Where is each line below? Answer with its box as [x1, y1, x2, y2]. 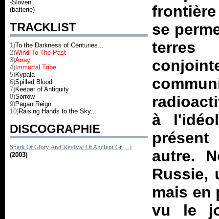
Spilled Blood [15, 78, 52, 86]
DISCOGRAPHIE [10, 122, 100, 135]
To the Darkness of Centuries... [15, 42, 104, 49]
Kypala [15, 71, 35, 78]
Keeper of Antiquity [15, 86, 69, 93]
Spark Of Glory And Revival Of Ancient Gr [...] [10, 143, 131, 151]
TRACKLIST [10, 21, 76, 34]
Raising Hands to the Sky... [19, 108, 96, 115]
